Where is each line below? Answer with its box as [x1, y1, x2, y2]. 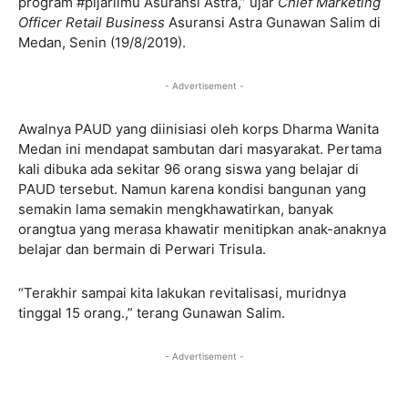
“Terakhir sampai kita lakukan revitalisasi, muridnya [18, 283, 346, 301]
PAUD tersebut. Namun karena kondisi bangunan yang [18, 179, 366, 198]
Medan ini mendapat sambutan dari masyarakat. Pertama [18, 139, 382, 158]
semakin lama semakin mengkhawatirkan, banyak [18, 199, 333, 218]
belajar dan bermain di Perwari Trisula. [18, 240, 266, 258]
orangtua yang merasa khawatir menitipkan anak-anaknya [18, 219, 386, 238]
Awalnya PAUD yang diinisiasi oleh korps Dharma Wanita [18, 119, 379, 138]
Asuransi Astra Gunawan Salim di [165, 13, 381, 31]
